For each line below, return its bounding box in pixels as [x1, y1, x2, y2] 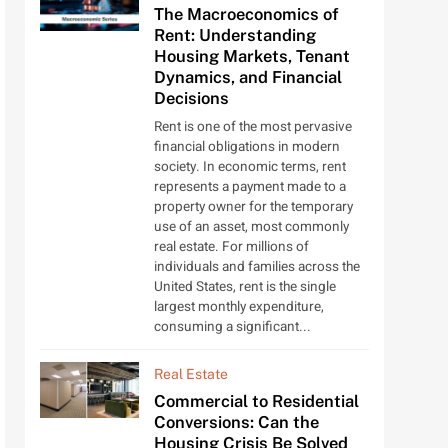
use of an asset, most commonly [153, 217, 349, 238]
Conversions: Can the [153, 412, 319, 433]
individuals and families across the [153, 257, 360, 278]
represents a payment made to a [153, 177, 346, 198]
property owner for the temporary [153, 197, 353, 218]
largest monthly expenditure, [153, 297, 324, 318]
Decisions [153, 88, 229, 109]
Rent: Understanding [153, 25, 316, 46]
